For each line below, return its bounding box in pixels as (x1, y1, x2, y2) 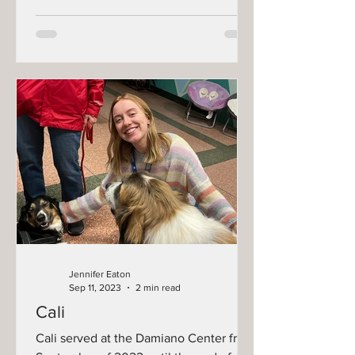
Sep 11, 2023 (69, 281, 121, 293)
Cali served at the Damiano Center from (36, 331, 254, 345)
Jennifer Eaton (69, 269, 131, 280)
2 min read (136, 281, 181, 293)
